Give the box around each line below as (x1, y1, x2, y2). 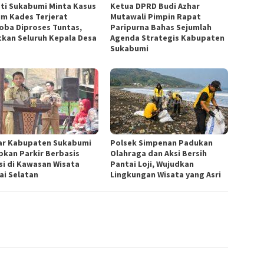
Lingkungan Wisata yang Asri (110, 169, 222, 180)
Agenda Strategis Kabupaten (110, 32, 225, 44)
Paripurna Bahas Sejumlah (110, 22, 212, 33)
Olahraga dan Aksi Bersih (110, 148, 207, 159)
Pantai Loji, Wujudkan (110, 159, 194, 170)
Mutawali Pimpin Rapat (110, 11, 202, 22)
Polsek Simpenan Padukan (110, 137, 213, 148)
